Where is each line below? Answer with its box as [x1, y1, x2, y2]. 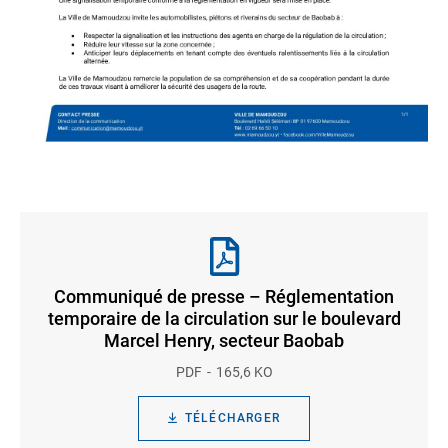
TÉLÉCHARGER [184, 411, 281, 426]
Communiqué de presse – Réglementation [54, 286, 394, 308]
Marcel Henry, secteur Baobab [104, 330, 344, 352]
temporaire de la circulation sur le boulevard [47, 308, 401, 330]
